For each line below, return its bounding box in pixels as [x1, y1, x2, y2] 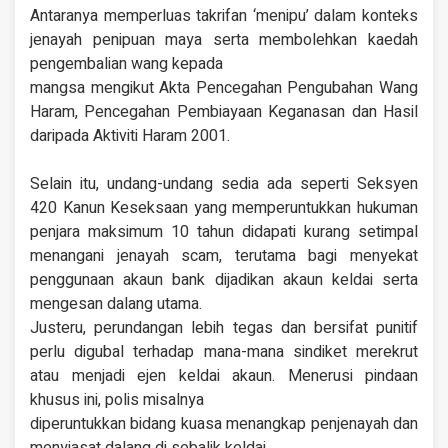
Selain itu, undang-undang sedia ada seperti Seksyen [30, 172, 418, 197]
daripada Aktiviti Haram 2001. [30, 124, 230, 149]
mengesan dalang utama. [30, 292, 202, 317]
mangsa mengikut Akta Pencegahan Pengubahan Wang [30, 76, 418, 101]
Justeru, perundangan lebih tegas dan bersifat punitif [30, 316, 418, 341]
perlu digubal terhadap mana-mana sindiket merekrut [30, 340, 418, 365]
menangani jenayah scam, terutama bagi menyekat [30, 244, 418, 269]
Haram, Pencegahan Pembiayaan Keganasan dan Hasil [30, 100, 418, 125]
